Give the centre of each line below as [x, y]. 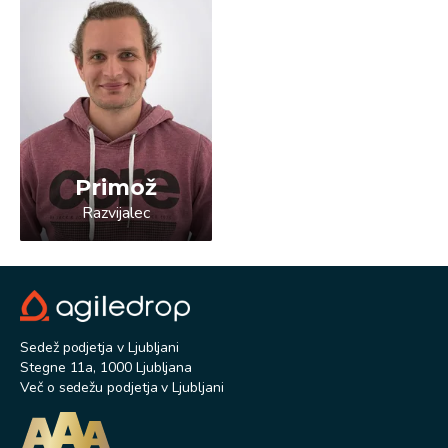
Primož [116, 187]
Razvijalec [116, 212]
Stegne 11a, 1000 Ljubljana [106, 367]
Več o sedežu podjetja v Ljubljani [122, 387]
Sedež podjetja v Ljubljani [100, 347]
